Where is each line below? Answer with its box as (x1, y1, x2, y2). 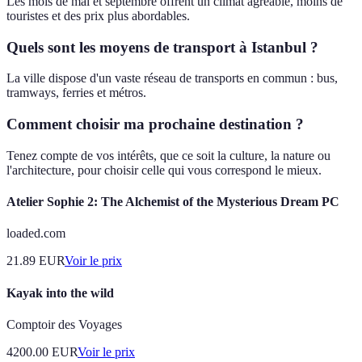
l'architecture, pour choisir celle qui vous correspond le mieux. (6, 162, 322, 177)
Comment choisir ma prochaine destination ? (6, 116, 304, 133)
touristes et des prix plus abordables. (6, 8, 190, 23)
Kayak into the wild (6, 285, 114, 300)
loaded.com (6, 226, 65, 241)
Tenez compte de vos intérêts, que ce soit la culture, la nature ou (6, 148, 330, 162)
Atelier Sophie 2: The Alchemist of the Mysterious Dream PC (6, 195, 339, 209)
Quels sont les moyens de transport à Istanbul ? (6, 38, 318, 56)
